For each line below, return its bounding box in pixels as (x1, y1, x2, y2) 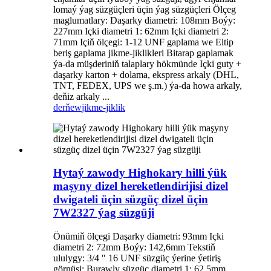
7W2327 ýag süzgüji (53, 206, 154, 220)
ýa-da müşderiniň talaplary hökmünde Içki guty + (53, 58, 241, 69)
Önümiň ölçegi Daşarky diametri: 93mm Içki (53, 231, 224, 242)
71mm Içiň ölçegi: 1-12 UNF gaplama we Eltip (53, 36, 233, 47)
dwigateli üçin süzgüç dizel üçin (53, 193, 208, 206)
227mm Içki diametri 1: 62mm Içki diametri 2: (53, 25, 229, 36)
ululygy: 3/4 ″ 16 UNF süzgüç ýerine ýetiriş (53, 253, 221, 264)
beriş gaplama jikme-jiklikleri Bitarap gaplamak (53, 47, 233, 58)
